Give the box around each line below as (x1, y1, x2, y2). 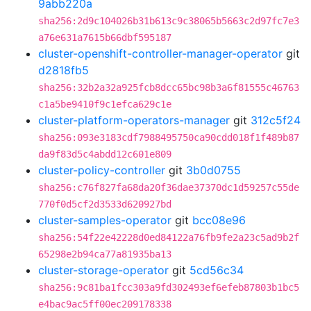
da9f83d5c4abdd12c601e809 (38, 149, 171, 160)
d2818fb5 (38, 63, 89, 77)
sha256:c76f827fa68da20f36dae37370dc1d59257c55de (38, 182, 299, 193)
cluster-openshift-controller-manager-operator (38, 47, 283, 60)
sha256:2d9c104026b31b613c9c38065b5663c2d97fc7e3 (38, 15, 299, 26)
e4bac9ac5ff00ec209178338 (38, 299, 171, 310)
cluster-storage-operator (38, 263, 169, 277)
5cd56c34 (190, 263, 244, 277)
